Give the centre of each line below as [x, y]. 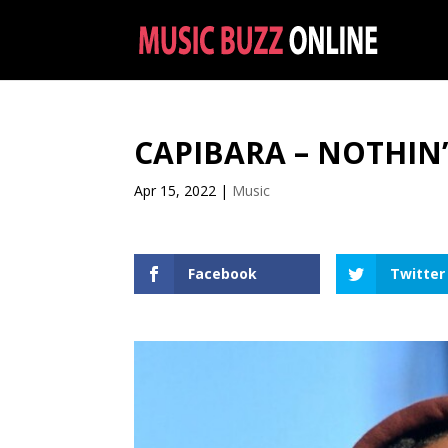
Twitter [418, 273]
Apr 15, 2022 [175, 190]
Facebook [223, 273]
